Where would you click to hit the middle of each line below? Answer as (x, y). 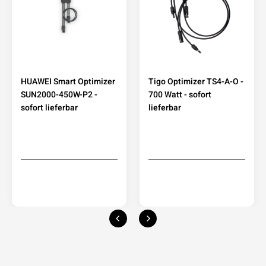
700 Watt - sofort (180, 94)
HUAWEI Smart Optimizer (68, 81)
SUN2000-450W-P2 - (59, 94)
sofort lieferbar (49, 107)
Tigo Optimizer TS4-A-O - (196, 81)
